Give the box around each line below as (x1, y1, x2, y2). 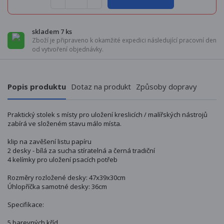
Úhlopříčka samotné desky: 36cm (7, 182, 107, 191)
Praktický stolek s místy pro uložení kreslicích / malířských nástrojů (7, 110, 207, 119)
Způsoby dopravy (136, 81, 197, 92)
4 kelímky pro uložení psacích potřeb (7, 155, 117, 164)
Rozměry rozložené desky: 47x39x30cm (7, 173, 125, 182)
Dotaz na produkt (71, 81, 131, 92)
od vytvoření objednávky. (32, 45, 103, 54)
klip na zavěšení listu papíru (7, 137, 91, 146)
